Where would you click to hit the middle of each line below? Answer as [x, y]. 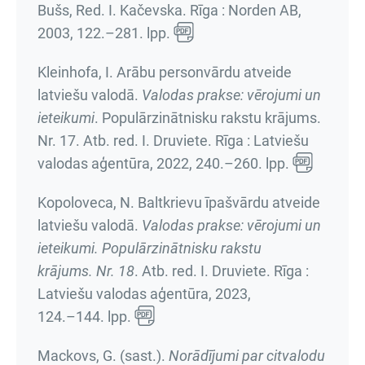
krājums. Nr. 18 [86, 271]
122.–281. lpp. [123, 33]
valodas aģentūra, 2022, [117, 163]
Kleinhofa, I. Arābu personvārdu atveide [165, 72]
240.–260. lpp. [242, 163]
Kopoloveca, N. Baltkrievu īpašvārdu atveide [179, 202]
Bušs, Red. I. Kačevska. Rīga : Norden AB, [169, 10]
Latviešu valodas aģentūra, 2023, [144, 294]
